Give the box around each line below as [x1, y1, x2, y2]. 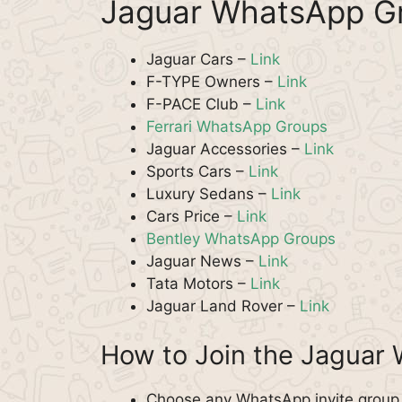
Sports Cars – [146, 162, 249, 180]
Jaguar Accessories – [146, 139, 304, 158]
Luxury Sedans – [146, 184, 271, 203]
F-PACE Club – [146, 94, 256, 113]
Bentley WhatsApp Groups [146, 229, 336, 248]
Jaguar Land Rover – [146, 296, 300, 315]
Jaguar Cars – [146, 49, 250, 68]
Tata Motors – [146, 274, 250, 293]
